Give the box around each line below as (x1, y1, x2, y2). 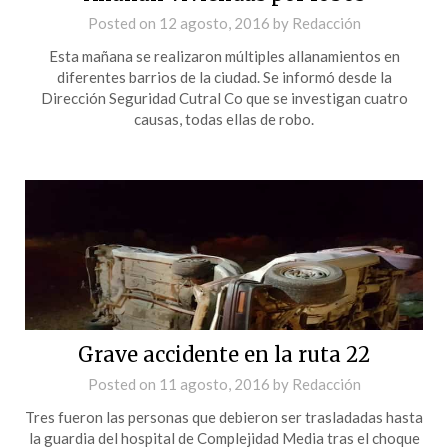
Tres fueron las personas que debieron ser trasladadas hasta (25, 407, 423, 426)
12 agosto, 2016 (158, 13, 270, 32)
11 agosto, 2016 (158, 374, 270, 393)
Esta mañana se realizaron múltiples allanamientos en (48, 46, 400, 65)
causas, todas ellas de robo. (134, 109, 314, 128)
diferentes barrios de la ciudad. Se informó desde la (56, 67, 392, 86)
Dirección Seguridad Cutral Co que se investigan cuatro (40, 88, 408, 107)
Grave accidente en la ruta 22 (78, 341, 370, 367)
